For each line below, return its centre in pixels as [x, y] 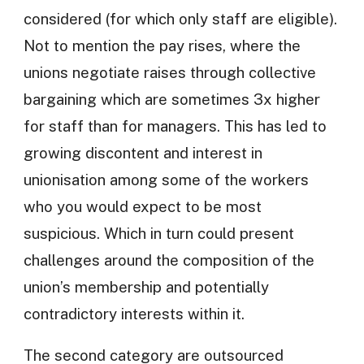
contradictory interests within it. [134, 313]
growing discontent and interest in [143, 152]
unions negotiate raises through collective [169, 72]
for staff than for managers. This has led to [175, 126]
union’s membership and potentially [146, 286]
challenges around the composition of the [169, 260]
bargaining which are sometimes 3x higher [171, 99]
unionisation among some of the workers [166, 179]
